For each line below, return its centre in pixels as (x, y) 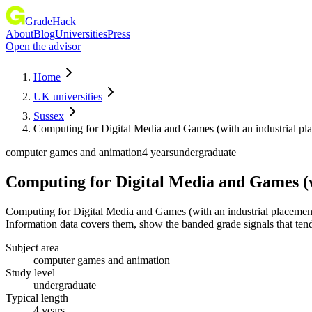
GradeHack (50, 21)
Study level (30, 272)
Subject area (32, 247)
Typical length (37, 297)
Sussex (49, 116)
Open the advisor (43, 46)
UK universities (68, 96)
